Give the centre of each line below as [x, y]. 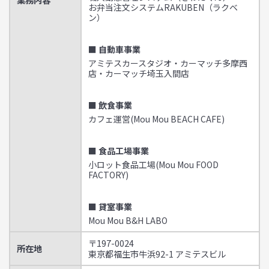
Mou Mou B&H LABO [128, 221]
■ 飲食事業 [110, 105]
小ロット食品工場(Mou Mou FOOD [153, 165]
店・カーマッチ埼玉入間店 [139, 74]
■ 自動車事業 [114, 50]
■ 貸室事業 [110, 207]
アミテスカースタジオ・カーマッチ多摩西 [168, 63]
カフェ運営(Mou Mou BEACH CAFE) [156, 119]
